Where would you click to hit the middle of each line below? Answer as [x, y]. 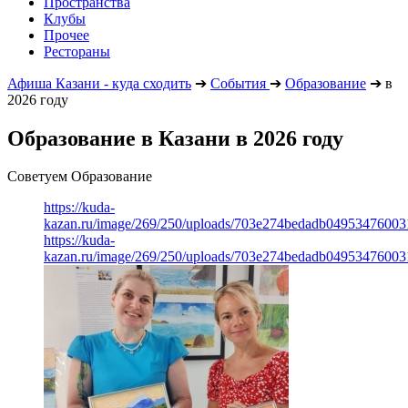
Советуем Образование [80, 177]
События [238, 83]
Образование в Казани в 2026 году [175, 138]
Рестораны [77, 51]
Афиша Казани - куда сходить [99, 83]
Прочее [66, 35]
